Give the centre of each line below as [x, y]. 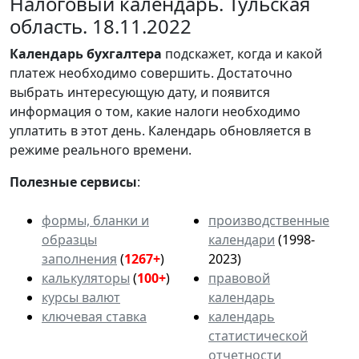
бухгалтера [124, 53]
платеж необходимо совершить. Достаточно [151, 73]
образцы [69, 239]
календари [242, 239]
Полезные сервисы [73, 182]
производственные [269, 220]
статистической [258, 335]
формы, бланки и [95, 220]
